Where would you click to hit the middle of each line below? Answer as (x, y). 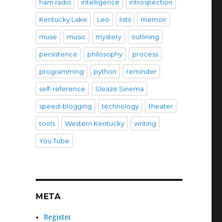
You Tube (54, 140)
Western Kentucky (94, 123)
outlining (145, 36)
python (105, 71)
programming (61, 71)
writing (145, 123)
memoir (153, 19)
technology (120, 106)
